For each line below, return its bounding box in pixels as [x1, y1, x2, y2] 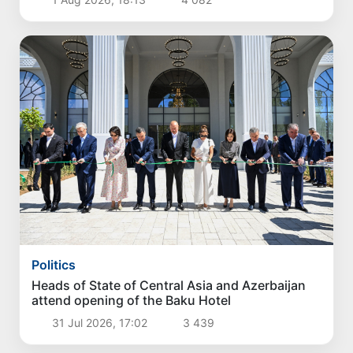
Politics [32, 257, 76, 273]
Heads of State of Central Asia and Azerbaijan [32, 277, 307, 294]
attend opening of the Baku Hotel [32, 292, 232, 309]
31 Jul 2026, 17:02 [48, 316, 150, 330]
